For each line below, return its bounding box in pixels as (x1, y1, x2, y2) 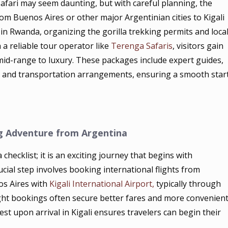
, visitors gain (173, 40, 224, 51)
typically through (154, 178, 221, 189)
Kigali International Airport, (49, 178, 155, 189)
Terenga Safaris (111, 40, 173, 51)
